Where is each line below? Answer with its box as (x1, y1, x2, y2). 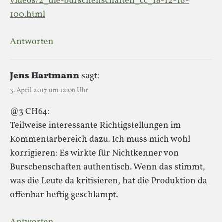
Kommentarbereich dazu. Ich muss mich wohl (10, 133, 190, 146)
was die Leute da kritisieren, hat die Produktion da (10, 174, 207, 187)
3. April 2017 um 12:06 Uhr (10, 85, 88, 95)
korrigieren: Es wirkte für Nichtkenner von (10, 147, 179, 160)
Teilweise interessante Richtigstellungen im (10, 119, 181, 132)
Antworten (10, 35, 54, 48)
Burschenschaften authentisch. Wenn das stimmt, (10, 161, 205, 173)
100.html (10, 8, 45, 21)
